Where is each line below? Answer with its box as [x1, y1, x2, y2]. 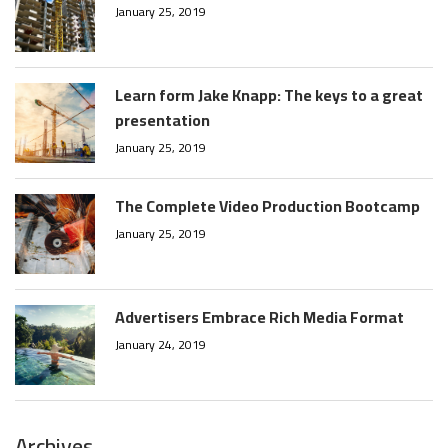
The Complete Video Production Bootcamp [115, 190, 420, 221]
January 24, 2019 [115, 332, 206, 356]
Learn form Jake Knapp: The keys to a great [115, 79, 423, 110]
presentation [115, 104, 210, 135]
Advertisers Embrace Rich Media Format [115, 301, 404, 332]
